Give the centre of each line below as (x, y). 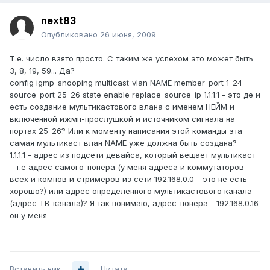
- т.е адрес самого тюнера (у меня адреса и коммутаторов (127, 167)
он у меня (28, 215)
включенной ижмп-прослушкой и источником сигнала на (122, 119)
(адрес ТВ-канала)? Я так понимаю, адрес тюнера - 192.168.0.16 (134, 203)
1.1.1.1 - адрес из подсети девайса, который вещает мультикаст (133, 155)
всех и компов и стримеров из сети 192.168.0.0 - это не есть (128, 179)
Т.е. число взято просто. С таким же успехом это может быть (131, 59)
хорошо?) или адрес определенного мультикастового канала (131, 191)
